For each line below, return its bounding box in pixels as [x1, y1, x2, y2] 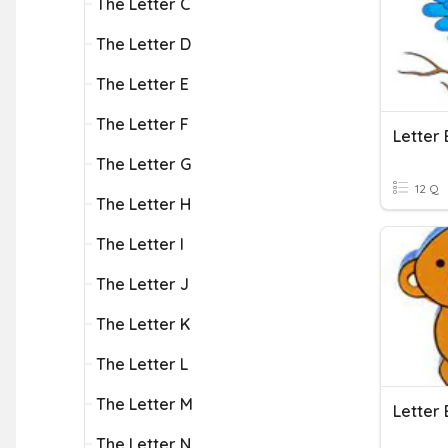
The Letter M [96, 394, 193, 414]
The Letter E [96, 74, 189, 94]
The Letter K [96, 314, 190, 334]
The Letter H [96, 194, 191, 214]
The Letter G [96, 154, 191, 174]
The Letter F [96, 114, 189, 134]
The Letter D [96, 34, 191, 54]
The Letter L [96, 354, 188, 374]
